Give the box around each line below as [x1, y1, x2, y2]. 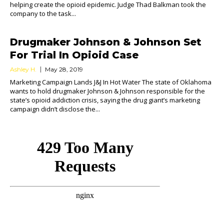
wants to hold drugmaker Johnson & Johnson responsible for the [10, 86, 205, 95]
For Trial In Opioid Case [10, 49, 138, 61]
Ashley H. [10, 65, 36, 73]
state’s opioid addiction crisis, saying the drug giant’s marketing [10, 95, 200, 104]
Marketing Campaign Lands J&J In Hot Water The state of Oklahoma [10, 77, 211, 86]
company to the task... [10, 9, 76, 18]
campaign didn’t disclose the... [10, 104, 100, 113]
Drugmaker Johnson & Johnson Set [10, 36, 201, 48]
